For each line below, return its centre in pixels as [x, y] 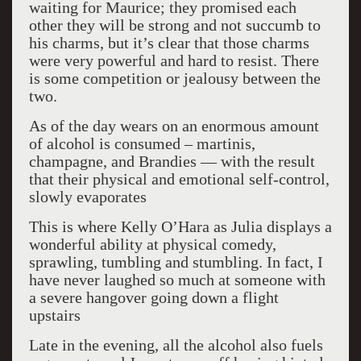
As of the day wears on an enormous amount [174, 126]
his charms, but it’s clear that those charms [169, 43]
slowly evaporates [87, 197]
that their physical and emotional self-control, [179, 179]
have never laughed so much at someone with [177, 280]
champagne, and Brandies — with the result [172, 161]
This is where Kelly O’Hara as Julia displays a [180, 226]
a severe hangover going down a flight [154, 297]
